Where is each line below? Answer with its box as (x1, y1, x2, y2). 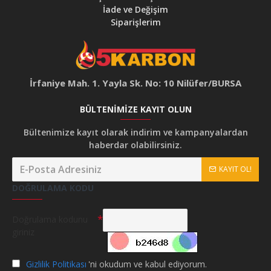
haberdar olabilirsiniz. (89, 139, 182, 151)
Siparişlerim (110, 16, 161, 28)
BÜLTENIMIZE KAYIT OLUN (79, 103, 192, 116)
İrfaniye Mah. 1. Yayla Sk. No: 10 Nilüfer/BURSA (29, 77, 241, 90)
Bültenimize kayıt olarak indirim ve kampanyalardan (23, 126, 248, 139)
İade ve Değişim (103, 4, 168, 16)
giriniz (12, 226, 34, 238)
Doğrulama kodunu (12, 214, 88, 226)
